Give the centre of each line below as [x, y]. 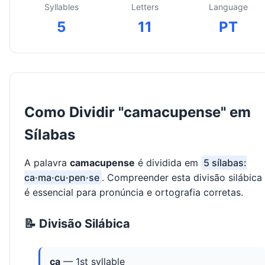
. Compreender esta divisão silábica [182, 178]
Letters [145, 7]
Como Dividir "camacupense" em [138, 112]
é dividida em [168, 163]
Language [228, 7]
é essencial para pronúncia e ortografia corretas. [134, 193]
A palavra [47, 163]
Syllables [61, 7]
